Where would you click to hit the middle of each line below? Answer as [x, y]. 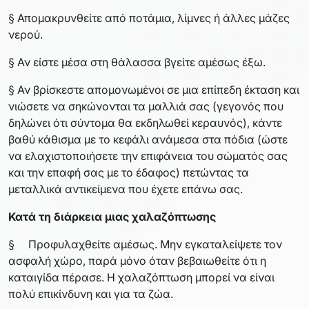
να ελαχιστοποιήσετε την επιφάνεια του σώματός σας [148, 156]
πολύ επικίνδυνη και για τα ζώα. [91, 293]
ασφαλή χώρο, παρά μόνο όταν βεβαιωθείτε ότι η [137, 260]
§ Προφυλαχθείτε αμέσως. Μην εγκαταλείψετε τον [145, 244]
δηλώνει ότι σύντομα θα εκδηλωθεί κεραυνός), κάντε [145, 122]
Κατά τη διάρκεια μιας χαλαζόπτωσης [112, 216]
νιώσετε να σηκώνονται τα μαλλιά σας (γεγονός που [146, 106]
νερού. [26, 34]
